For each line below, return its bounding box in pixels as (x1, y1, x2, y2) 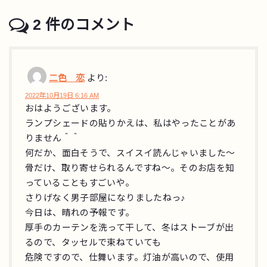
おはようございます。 (25, 104, 116, 114)
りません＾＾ (25, 133, 80, 144)
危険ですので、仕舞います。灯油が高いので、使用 (25, 253, 234, 263)
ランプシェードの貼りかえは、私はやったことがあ (25, 119, 236, 129)
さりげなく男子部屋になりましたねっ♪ (25, 193, 186, 203)
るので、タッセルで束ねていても (25, 238, 162, 248)
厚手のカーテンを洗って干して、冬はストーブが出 (25, 223, 234, 233)
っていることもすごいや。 (25, 178, 135, 188)
